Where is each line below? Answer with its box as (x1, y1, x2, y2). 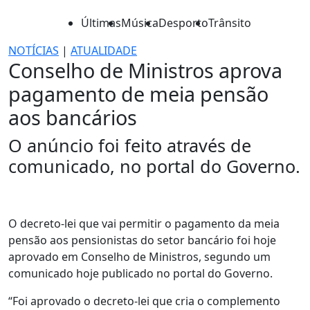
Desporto (158, 15, 208, 30)
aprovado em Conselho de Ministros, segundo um (8, 249, 271, 264)
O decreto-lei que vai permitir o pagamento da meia (8, 216, 280, 231)
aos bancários (8, 104, 137, 131)
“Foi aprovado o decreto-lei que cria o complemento (8, 293, 280, 309)
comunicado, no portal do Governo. (8, 154, 300, 178)
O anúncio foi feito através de (8, 134, 251, 157)
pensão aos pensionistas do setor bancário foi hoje (8, 232, 276, 248)
